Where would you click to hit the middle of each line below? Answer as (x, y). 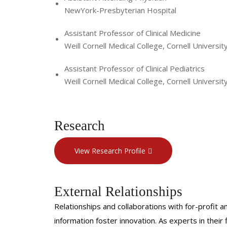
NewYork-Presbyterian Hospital (120, 10)
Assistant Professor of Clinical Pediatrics (135, 69)
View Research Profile (110, 150)
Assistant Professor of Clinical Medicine (133, 33)
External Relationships (118, 191)
